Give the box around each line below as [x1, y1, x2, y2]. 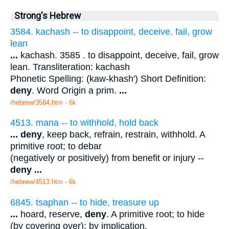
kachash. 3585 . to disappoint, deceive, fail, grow [18, 50, 219, 60]
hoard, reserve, [18, 209, 85, 219]
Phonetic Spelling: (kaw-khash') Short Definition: [10, 73, 206, 84]
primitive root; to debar [10, 141, 102, 152]
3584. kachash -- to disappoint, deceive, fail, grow [10, 26, 212, 37]
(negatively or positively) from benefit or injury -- [10, 153, 204, 164]
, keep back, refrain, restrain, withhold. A [42, 129, 205, 140]
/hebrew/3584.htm [10, 98, 63, 106]
